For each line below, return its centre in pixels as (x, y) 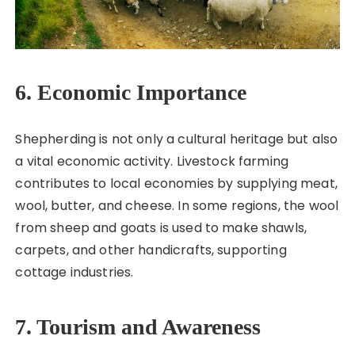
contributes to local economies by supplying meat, (176, 183)
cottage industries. (74, 272)
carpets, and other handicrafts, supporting (151, 250)
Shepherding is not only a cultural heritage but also (177, 139)
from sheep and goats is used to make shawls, (161, 227)
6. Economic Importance (131, 92)
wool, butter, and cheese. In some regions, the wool (177, 205)
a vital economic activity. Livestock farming (152, 161)
